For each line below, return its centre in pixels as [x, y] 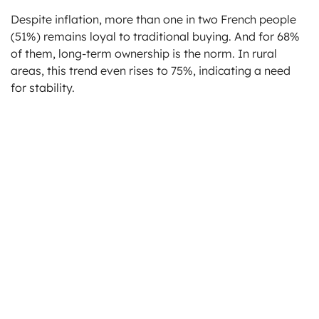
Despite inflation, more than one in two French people [153, 20]
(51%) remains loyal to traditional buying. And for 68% [155, 37]
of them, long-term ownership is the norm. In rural [144, 54]
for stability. [43, 88]
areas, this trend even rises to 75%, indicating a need [151, 71]
